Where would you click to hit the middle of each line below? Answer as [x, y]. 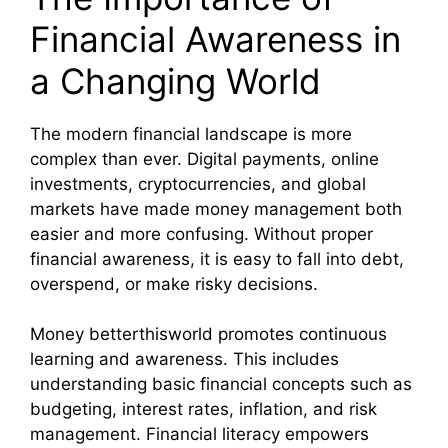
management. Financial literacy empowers [199, 434]
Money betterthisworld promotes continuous [208, 334]
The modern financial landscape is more [191, 133]
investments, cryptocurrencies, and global [198, 183]
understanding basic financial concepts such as [221, 384]
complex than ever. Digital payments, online [204, 158]
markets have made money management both [216, 208]
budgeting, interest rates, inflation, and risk [203, 409]
